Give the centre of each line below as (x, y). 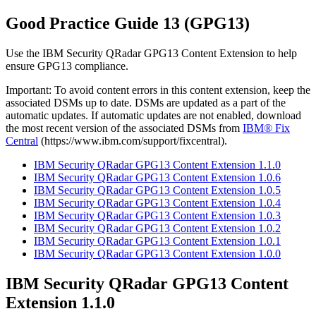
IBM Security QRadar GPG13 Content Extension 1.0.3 (157, 215)
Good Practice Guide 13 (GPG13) (128, 23)
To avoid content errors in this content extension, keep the (181, 90)
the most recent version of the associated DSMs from (124, 128)
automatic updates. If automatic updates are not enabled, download (153, 115)
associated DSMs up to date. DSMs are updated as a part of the (146, 102)
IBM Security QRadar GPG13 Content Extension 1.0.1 (157, 241)
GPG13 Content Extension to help (219, 53)
